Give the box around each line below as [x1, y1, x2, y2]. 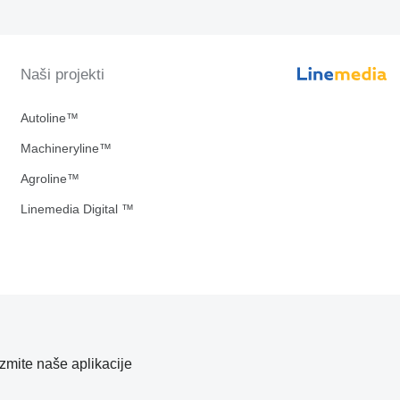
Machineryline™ [20, 141, 112, 155]
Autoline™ [20, 111, 79, 125]
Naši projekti [20, 66, 104, 83]
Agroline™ [20, 171, 79, 186]
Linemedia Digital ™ [20, 202, 134, 216]
